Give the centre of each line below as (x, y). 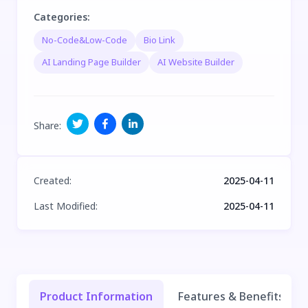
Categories (60, 16)
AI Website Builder (196, 62)
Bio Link (159, 40)
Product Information (96, 296)
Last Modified (65, 206)
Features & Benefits (231, 296)
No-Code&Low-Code (85, 40)
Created (52, 180)
